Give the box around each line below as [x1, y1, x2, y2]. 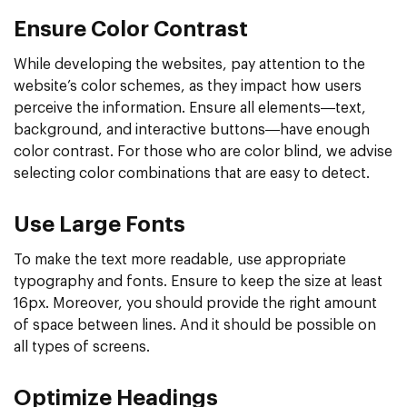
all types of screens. [14, 339, 150, 354]
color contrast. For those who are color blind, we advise [14, 144, 392, 159]
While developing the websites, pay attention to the [14, 56, 365, 72]
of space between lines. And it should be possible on [14, 317, 376, 333]
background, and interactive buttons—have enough [14, 122, 370, 137]
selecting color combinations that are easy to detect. [14, 165, 370, 181]
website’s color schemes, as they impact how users [14, 78, 362, 94]
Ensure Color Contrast [14, 18, 248, 41]
